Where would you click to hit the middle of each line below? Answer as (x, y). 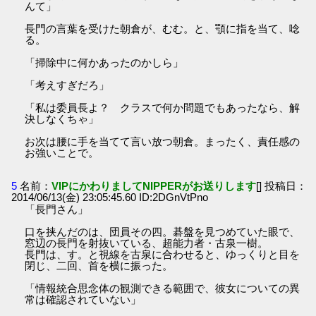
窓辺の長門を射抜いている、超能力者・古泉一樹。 (147, 243)
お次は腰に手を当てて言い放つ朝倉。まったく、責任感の (163, 141)
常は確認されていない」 (83, 300)
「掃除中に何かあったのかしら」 (104, 62)
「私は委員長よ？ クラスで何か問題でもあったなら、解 (163, 107)
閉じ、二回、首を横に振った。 (99, 266)
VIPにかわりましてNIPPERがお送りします (154, 186)
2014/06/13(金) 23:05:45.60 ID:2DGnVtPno (110, 197)
